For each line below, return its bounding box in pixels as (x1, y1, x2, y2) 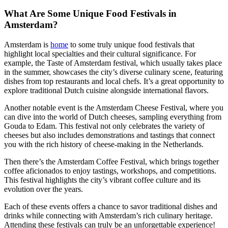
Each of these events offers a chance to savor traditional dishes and (4, 202, 217, 211)
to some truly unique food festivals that (68, 40, 194, 49)
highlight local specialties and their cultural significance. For (4, 49, 196, 59)
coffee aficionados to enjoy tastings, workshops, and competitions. (4, 166, 216, 176)
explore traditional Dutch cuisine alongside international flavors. (4, 86, 209, 95)
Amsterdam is (4, 40, 50, 49)
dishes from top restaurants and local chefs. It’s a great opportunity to (4, 77, 224, 86)
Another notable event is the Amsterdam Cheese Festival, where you (4, 103, 223, 112)
